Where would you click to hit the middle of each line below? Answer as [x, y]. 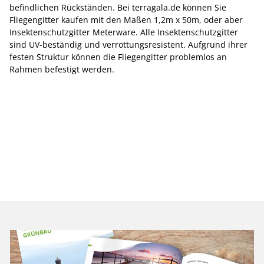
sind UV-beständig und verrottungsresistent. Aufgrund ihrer [128, 44]
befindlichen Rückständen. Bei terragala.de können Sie [118, 7]
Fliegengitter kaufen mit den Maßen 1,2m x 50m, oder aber [126, 20]
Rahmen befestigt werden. [62, 69]
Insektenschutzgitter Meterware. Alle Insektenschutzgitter [124, 32]
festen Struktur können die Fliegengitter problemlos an [118, 57]
